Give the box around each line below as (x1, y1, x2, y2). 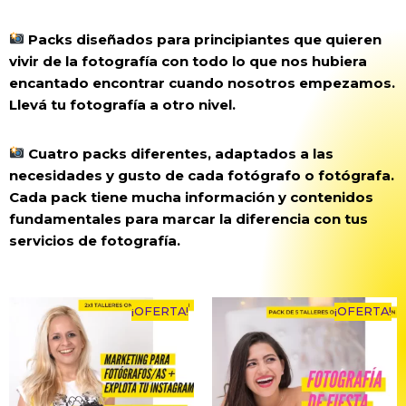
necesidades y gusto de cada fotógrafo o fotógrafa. (9, 166, 394, 184)
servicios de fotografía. (9, 231, 180, 249)
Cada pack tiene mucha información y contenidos (9, 188, 373, 206)
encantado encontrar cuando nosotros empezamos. (9, 73, 395, 92)
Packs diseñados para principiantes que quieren (24, 30, 382, 48)
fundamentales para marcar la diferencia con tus (9, 209, 368, 227)
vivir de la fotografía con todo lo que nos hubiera (9, 52, 367, 70)
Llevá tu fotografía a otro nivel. (9, 95, 236, 113)
